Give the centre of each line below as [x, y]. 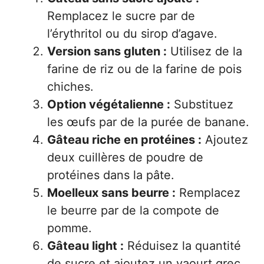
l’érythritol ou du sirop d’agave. [132, 34]
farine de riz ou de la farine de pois [144, 69]
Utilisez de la [204, 52]
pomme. [70, 228]
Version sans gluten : [107, 52]
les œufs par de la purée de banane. [148, 122]
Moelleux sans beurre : [111, 193]
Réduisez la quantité [182, 246]
